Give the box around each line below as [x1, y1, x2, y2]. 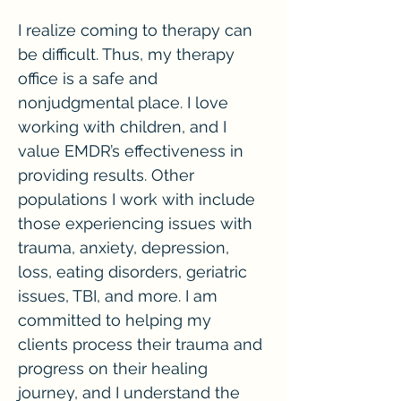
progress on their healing [18, 359, 208, 378]
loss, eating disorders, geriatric [18, 262, 247, 281]
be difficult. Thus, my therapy [18, 45, 235, 64]
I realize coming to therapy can [18, 21, 252, 39]
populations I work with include [18, 190, 255, 209]
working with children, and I [18, 117, 226, 136]
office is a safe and [18, 69, 158, 88]
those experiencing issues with [18, 214, 252, 233]
